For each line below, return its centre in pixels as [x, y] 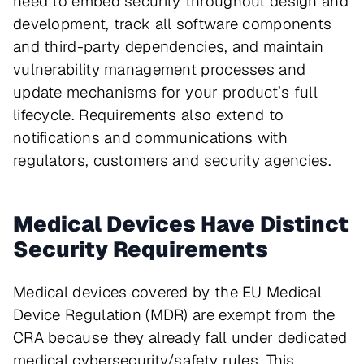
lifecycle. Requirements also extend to [149, 115]
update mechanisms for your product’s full [166, 93]
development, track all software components [173, 24]
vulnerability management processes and [160, 70]
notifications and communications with [150, 138]
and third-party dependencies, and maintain [169, 47]
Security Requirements [141, 249]
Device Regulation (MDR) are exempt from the [174, 315]
